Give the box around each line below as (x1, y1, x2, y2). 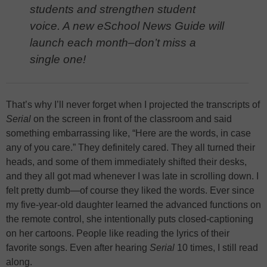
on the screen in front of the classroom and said (31, 114, 232, 125)
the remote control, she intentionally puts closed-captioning (6, 214, 253, 225)
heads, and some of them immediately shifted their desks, (6, 157, 247, 167)
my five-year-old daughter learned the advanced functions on (6, 200, 261, 210)
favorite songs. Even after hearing (6, 243, 150, 253)
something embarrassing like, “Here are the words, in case (6, 128, 251, 139)
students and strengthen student (30, 3, 195, 16)
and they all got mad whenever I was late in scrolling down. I (6, 171, 259, 182)
